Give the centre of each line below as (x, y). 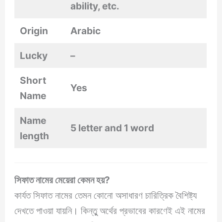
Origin (34, 30)
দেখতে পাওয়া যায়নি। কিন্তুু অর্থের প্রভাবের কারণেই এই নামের (110, 211)
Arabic (86, 30)
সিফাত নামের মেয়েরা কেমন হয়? (63, 180)
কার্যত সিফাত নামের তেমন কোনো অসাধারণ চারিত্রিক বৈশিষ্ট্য (106, 195)
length (35, 136)
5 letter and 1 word (112, 128)
